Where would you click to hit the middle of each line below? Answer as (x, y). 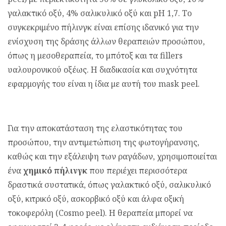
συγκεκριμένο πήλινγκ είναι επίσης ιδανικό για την (103, 27)
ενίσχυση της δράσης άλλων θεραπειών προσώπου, (106, 41)
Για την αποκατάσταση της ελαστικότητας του (95, 128)
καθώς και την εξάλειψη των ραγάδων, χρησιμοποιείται (112, 156)
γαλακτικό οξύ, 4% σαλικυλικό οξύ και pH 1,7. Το (100, 13)
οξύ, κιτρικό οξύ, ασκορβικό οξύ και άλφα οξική (96, 199)
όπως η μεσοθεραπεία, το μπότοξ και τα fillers (95, 55)
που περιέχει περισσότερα (137, 171)
